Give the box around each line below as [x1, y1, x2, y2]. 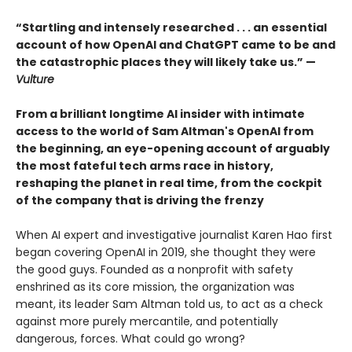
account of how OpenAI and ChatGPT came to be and [16, 37, 335, 53]
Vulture [16, 71, 54, 88]
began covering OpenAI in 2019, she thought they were [16, 244, 316, 261]
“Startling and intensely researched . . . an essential [16, 20, 327, 36]
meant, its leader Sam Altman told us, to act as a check [16, 296, 323, 313]
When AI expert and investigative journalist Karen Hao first [16, 227, 332, 244]
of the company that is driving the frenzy [16, 192, 264, 209]
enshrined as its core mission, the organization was [16, 279, 295, 295]
